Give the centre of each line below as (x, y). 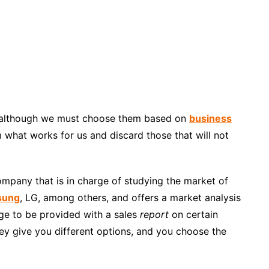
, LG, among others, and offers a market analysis (130, 197)
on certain (195, 214)
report (156, 214)
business (210, 118)
